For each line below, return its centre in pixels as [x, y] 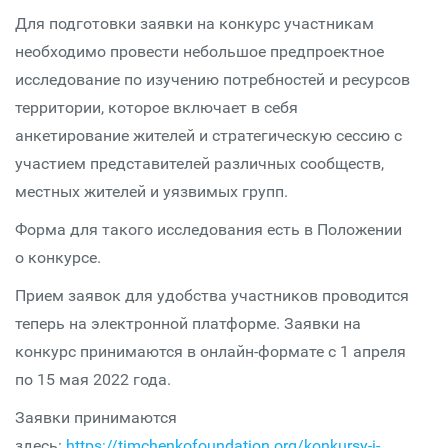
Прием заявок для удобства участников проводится [212, 295]
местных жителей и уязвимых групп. [151, 191]
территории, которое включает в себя [156, 107]
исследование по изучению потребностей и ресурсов [212, 79]
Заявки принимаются [96, 417]
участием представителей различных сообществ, [199, 163]
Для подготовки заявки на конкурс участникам [194, 23]
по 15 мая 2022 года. [93, 379]
